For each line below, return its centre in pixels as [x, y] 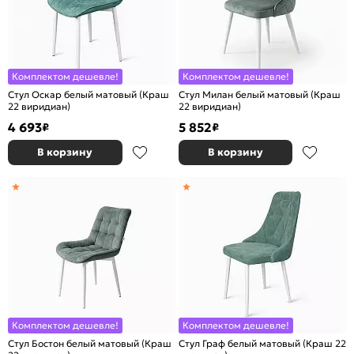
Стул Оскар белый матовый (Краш [88, 94]
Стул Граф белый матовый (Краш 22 [262, 343]
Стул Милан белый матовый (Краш [259, 94]
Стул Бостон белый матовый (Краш [90, 343]
